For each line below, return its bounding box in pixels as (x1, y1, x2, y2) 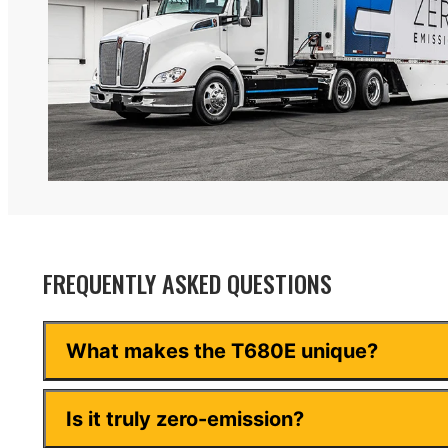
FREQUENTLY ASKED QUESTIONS (43, 265, 332, 302)
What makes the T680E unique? (66, 339, 378, 364)
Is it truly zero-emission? (66, 407, 304, 432)
